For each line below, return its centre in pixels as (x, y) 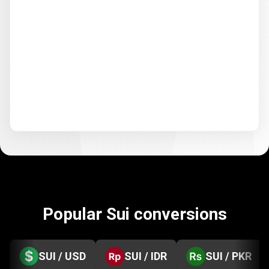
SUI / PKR (228, 256)
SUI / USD (62, 256)
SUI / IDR (146, 256)
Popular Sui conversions (134, 214)
